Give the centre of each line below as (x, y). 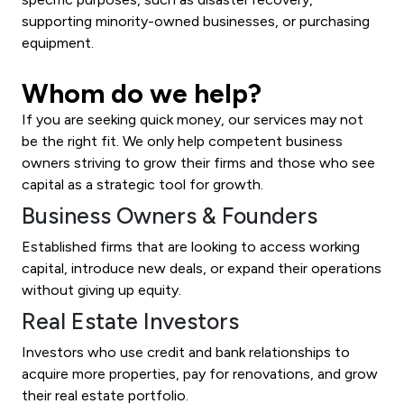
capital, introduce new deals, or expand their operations (202, 268)
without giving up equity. (101, 289)
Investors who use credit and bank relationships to (186, 352)
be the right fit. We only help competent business (182, 141)
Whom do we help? (142, 93)
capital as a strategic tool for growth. (142, 184)
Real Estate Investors (130, 321)
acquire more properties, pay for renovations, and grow (200, 373)
